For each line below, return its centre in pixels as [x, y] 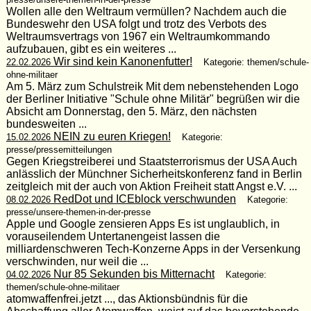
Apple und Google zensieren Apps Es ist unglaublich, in [143, 224]
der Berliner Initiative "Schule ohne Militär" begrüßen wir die [153, 99]
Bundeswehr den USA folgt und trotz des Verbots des [136, 24]
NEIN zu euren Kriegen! [110, 136]
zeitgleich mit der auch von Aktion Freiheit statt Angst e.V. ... [151, 186]
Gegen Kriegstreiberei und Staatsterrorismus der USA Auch [151, 161]
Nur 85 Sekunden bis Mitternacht [132, 274]
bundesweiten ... [46, 124]
